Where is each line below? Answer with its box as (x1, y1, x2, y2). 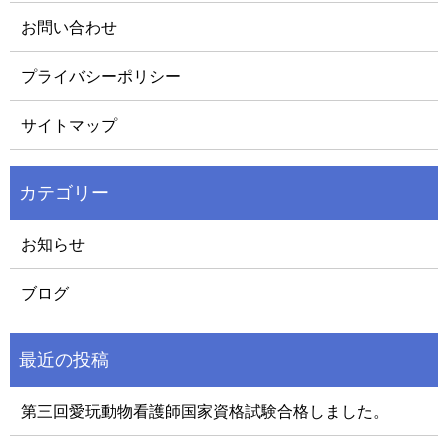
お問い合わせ (21, 17, 118, 38)
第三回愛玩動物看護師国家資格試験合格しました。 (21, 401, 390, 422)
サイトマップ (21, 115, 118, 136)
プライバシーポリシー (21, 66, 182, 87)
